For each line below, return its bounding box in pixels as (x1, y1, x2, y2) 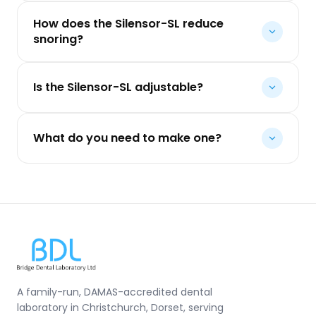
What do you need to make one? (33, 129, 221, 146)
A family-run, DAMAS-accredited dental (17, 284, 212, 299)
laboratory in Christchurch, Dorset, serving (17, 300, 224, 315)
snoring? (33, 30, 83, 47)
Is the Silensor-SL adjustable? (33, 78, 203, 95)
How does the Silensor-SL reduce (33, 15, 224, 32)
